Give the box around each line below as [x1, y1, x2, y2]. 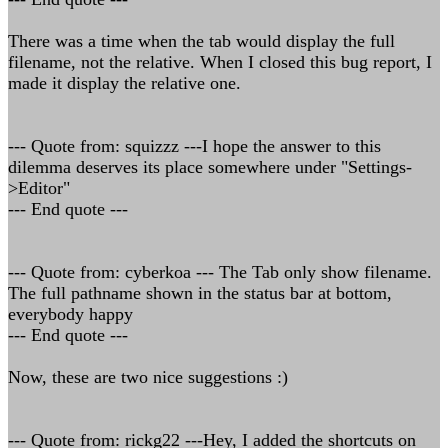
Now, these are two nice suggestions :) [8, 367, 288, 387]
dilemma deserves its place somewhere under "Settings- [8, 157, 412, 177]
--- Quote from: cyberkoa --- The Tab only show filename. [8, 262, 432, 282]
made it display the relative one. [8, 73, 241, 93]
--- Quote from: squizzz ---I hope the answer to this [8, 136, 381, 156]
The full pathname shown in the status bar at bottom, [8, 283, 392, 303]
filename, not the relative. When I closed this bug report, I [8, 52, 432, 72]
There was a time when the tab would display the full [8, 31, 395, 51]
